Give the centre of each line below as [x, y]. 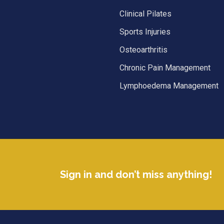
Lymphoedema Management [169, 85]
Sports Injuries [145, 31]
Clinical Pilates [145, 13]
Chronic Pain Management [165, 67]
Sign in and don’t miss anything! [136, 174]
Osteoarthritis [143, 49]
